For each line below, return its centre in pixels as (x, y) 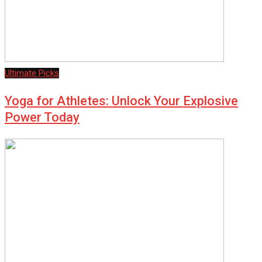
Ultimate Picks (32, 73)
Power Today (42, 117)
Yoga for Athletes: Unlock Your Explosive (121, 101)
